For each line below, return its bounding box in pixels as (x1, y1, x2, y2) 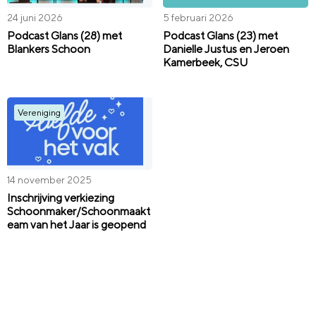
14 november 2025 (7, 174, 92, 186)
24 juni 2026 (7, 12, 63, 24)
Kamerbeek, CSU (163, 55, 248, 69)
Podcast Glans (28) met (7, 28, 122, 42)
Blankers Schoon (7, 42, 90, 56)
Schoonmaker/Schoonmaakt (7, 204, 150, 218)
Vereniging (18, 107, 61, 118)
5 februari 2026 (163, 12, 233, 24)
